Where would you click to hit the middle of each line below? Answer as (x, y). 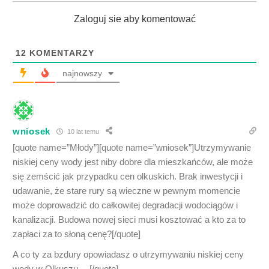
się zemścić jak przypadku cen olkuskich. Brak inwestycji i (128, 177)
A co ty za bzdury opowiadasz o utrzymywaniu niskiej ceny (128, 255)
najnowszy (82, 74)
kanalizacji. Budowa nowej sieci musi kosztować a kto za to (129, 220)
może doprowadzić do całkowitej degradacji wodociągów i (125, 205)
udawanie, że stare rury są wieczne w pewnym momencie (126, 191)
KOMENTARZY (60, 53)
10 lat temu (82, 131)
